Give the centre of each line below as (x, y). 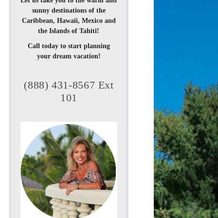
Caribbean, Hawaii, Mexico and (69, 21)
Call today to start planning (69, 46)
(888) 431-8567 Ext (69, 85)
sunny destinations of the (69, 11)
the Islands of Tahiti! (69, 31)
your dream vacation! (69, 56)
